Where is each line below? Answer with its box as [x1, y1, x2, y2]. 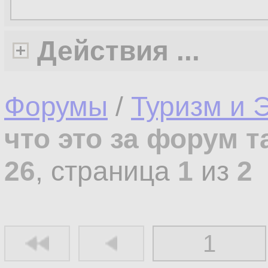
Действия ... [37, 35, 200, 66]
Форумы [4, 91, 108, 122]
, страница [35, 156, 178, 187]
